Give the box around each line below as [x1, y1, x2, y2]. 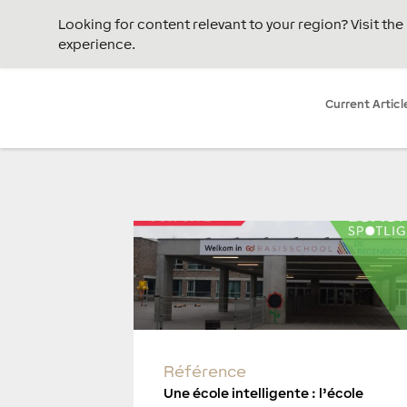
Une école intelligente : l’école [164, 385, 364, 402]
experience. [58, 35, 135, 52]
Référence [164, 362, 247, 382]
